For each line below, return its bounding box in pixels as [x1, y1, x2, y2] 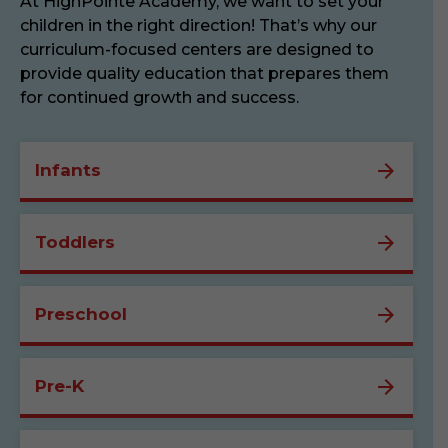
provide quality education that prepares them [20, 64, 389, 83]
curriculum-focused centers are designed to [20, 40, 374, 59]
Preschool [35, 304, 127, 324]
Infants [35, 160, 101, 180]
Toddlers [35, 232, 115, 252]
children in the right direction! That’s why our [20, 16, 377, 35]
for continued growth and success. [20, 88, 299, 107]
